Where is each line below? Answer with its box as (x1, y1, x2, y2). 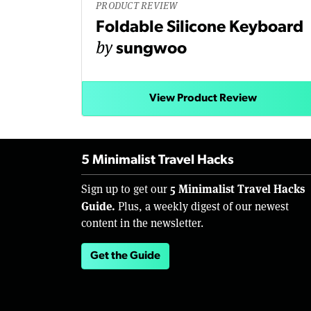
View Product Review (149, 93, 257, 105)
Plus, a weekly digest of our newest (115, 199, 289, 215)
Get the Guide (90, 251, 160, 262)
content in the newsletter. (81, 216, 203, 231)
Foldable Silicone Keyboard (96, 19, 303, 37)
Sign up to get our (81, 182, 170, 197)
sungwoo (116, 41, 187, 58)
